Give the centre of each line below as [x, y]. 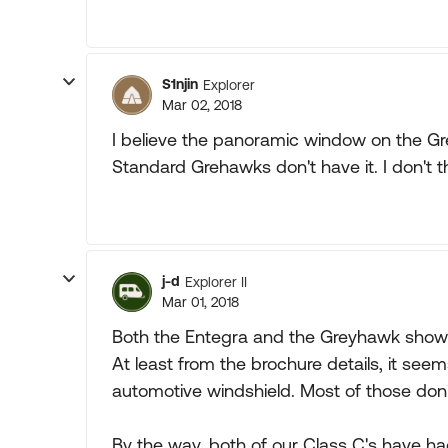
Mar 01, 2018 [200, 302]
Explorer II [216, 281]
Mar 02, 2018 [202, 105]
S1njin [180, 84]
